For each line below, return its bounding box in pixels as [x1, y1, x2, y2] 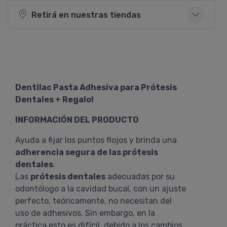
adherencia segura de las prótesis [15, 147, 158, 157]
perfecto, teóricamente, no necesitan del [15, 196, 172, 206]
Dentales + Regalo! [15, 95, 94, 104]
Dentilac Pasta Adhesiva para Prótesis [15, 83, 177, 92]
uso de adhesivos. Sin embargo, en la [15, 208, 155, 218]
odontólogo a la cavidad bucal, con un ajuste [15, 184, 186, 194]
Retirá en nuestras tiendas [31, 10, 141, 20]
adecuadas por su [105, 172, 175, 181]
